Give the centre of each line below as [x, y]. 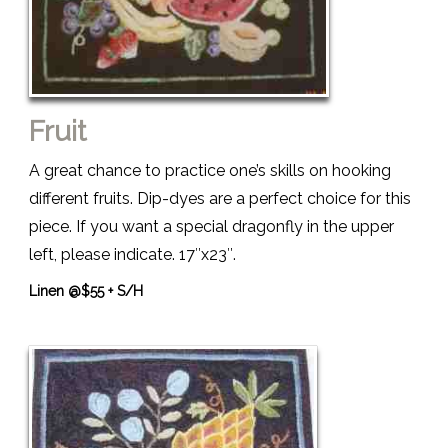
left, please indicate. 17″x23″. [132, 255]
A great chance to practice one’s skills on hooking [210, 171]
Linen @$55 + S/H [86, 291]
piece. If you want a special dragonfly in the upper [211, 227]
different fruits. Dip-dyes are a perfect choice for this [220, 199]
